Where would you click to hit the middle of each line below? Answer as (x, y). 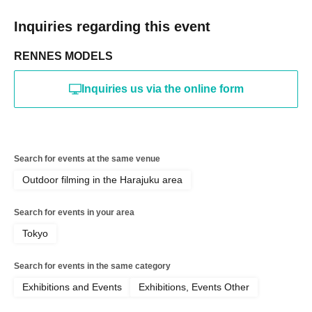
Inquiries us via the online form (162, 89)
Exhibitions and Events (72, 287)
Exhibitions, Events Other (194, 287)
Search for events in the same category (92, 266)
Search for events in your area (74, 212)
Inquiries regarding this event (112, 26)
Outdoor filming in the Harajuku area (102, 180)
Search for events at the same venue (87, 159)
